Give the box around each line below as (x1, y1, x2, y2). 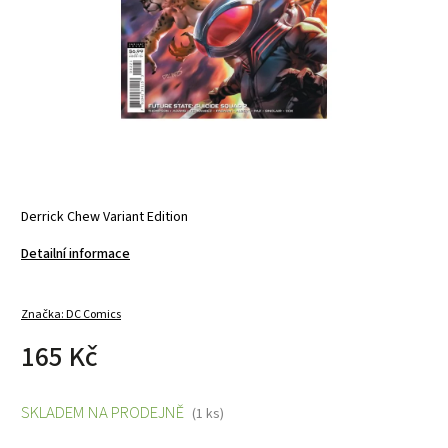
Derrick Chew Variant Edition (21, 207, 188, 227)
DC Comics (66, 306, 121, 323)
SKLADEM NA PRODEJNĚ (21, 401, 184, 425)
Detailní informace (21, 244, 130, 264)
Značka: (21, 306, 66, 323)
